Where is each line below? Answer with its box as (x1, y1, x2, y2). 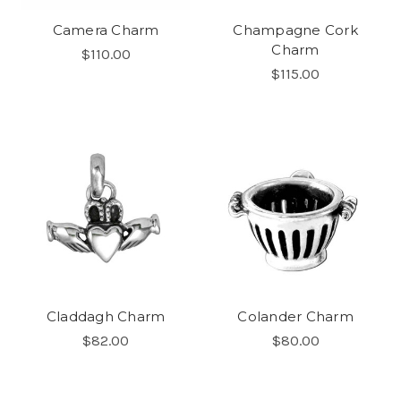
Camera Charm (52, 21, 159, 38)
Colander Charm (237, 307, 354, 325)
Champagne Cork (233, 21, 358, 38)
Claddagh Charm (46, 307, 166, 325)
